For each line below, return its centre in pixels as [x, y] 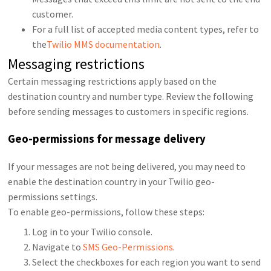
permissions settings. [53, 196]
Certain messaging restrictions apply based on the [113, 81]
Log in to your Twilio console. [93, 231]
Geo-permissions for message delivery [107, 139]
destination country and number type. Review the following [131, 96]
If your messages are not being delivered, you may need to [127, 166]
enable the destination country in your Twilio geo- [112, 181]
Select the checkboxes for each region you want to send [147, 262]
